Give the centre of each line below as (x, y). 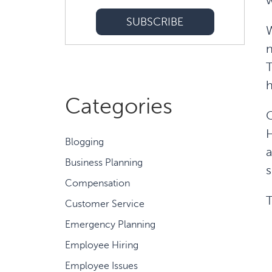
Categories (119, 106)
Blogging (84, 142)
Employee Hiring (102, 245)
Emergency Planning (110, 225)
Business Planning (104, 163)
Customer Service (105, 204)
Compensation (97, 183)
